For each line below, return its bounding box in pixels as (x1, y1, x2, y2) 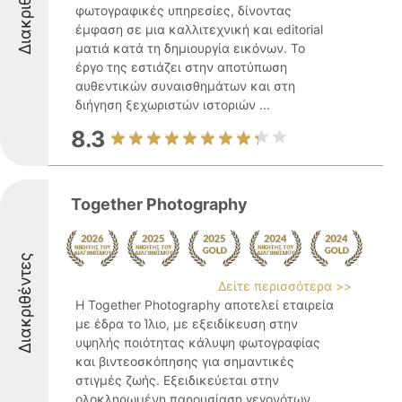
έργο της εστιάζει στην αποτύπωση (75, 59, 287, 74)
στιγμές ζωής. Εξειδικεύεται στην (75, 372, 279, 388)
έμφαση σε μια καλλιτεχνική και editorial (75, 22, 323, 37)
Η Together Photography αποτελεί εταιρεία (75, 297, 334, 312)
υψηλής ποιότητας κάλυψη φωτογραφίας (75, 335, 320, 350)
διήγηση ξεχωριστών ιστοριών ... (75, 97, 270, 112)
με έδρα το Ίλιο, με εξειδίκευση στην (75, 316, 298, 331)
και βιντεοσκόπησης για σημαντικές (75, 354, 294, 369)
